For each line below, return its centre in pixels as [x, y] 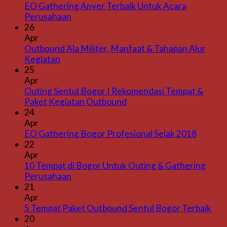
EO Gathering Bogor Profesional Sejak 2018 [110, 133]
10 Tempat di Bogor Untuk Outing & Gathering [115, 165]
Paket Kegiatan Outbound [75, 101]
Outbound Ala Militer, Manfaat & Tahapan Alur [115, 48]
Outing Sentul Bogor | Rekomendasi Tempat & [114, 91]
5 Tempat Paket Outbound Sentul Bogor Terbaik [118, 208]
